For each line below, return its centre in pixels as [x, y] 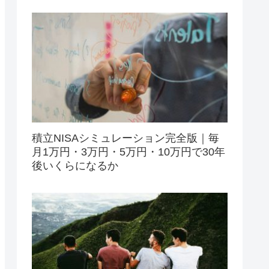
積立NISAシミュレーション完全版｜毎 [125, 138]
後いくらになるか [75, 165]
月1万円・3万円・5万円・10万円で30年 [128, 152]
